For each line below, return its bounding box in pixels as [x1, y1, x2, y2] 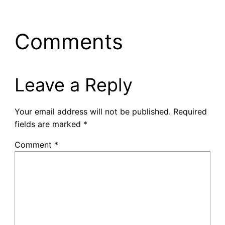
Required [173, 106, 207, 117]
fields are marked [14, 119, 83, 129]
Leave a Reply [14, 73, 133, 96]
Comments [14, 28, 123, 54]
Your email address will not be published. [14, 106, 171, 117]
